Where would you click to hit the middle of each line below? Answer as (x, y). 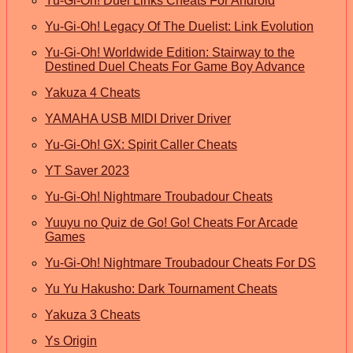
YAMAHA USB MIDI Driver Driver (138, 118)
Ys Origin (71, 340)
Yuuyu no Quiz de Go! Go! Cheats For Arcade (171, 222)
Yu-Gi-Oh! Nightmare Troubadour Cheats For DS (180, 262)
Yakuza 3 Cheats (93, 314)
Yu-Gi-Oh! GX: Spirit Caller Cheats (141, 144)
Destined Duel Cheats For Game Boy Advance (175, 66)
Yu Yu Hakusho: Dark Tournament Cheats (161, 288)
